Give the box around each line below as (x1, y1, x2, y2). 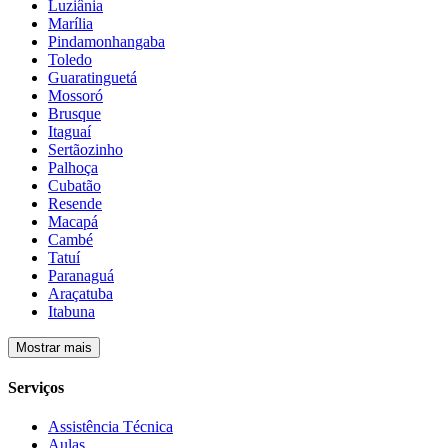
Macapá (48, 212, 98, 230)
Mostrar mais (16, 339, 92, 355)
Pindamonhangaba (48, 32, 165, 50)
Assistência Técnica (48, 418, 173, 436)
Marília (48, 14, 93, 32)
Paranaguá (48, 266, 114, 284)
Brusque (48, 104, 101, 122)
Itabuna (48, 302, 95, 320)
